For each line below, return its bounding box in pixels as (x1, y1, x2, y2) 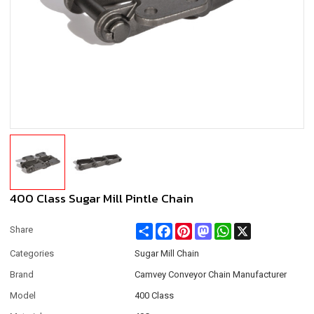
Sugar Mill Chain (135, 247, 200, 259)
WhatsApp (231, 222, 275, 233)
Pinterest (192, 222, 228, 233)
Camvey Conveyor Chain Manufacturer (135, 268, 287, 280)
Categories (10, 247, 55, 259)
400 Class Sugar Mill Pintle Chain (10, 189, 194, 207)
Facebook (172, 222, 214, 233)
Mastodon (212, 222, 254, 233)
